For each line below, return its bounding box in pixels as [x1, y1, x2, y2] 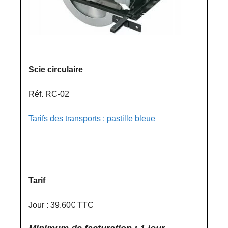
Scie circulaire [28, 65, 83, 74]
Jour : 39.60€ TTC [28, 201, 94, 209]
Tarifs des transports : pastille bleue [28, 114, 155, 123]
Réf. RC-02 [28, 90, 69, 98]
